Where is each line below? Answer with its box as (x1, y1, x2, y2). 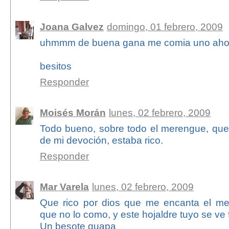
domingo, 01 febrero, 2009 (106, 21, 223, 33)
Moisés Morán (39, 107, 106, 119)
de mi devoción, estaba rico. (39, 134, 163, 146)
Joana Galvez (39, 21, 104, 33)
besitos (39, 60, 72, 72)
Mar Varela (39, 181, 89, 193)
